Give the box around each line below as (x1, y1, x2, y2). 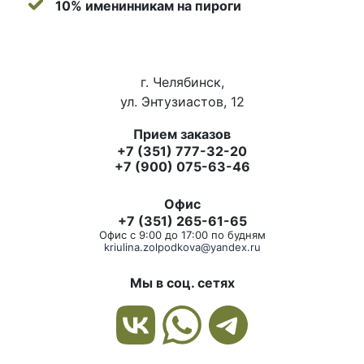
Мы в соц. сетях (129, 275, 235, 292)
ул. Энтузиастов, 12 (119, 93, 245, 110)
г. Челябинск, (140, 74, 224, 91)
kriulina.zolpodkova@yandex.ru (103, 240, 261, 254)
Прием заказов (133, 126, 231, 143)
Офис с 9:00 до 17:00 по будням (98, 228, 266, 242)
